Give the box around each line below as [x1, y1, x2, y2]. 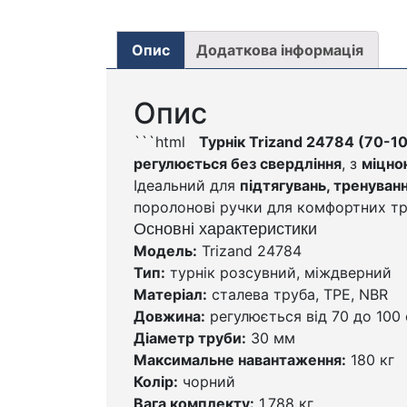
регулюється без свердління [134, 154, 342, 173]
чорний [178, 372, 235, 391]
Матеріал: [134, 284, 207, 303]
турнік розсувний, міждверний [165, 263, 392, 282]
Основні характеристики [134, 219, 317, 238]
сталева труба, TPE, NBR [207, 284, 388, 303]
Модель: [134, 241, 197, 260]
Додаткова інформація [196, 40, 363, 59]
